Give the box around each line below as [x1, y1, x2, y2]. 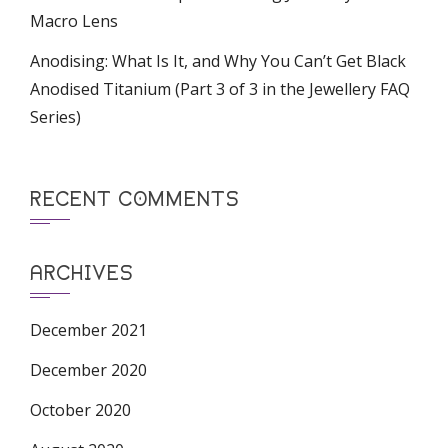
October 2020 [30, 399, 131, 421]
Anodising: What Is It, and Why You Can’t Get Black [30, 50, 406, 72]
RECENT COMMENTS [30, 186, 239, 211]
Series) [30, 106, 81, 128]
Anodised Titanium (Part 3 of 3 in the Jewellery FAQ [30, 78, 410, 100]
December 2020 [30, 359, 147, 381]
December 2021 [30, 319, 147, 341]
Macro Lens [30, 10, 118, 32]
